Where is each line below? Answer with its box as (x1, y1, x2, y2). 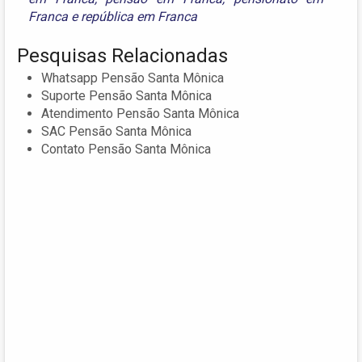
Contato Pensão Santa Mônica (41, 141, 211, 158)
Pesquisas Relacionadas (17, 44, 228, 68)
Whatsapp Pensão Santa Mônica (41, 70, 224, 86)
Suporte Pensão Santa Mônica (41, 88, 212, 104)
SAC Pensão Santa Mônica (41, 124, 192, 140)
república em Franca (81, 9, 197, 25)
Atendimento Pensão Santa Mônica (41, 106, 239, 122)
